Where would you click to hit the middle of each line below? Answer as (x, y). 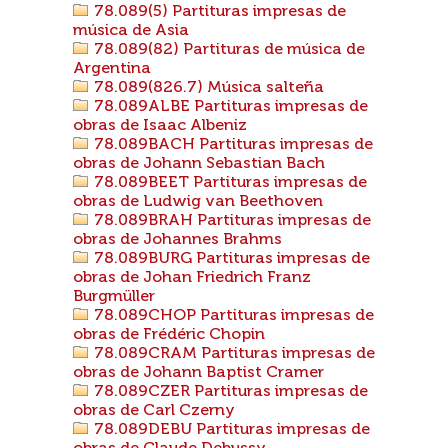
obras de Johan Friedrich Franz (192, 278)
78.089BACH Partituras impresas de (231, 145)
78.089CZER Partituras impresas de (229, 392)
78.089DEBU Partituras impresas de (230, 430)
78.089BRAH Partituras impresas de (230, 221)
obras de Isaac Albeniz (160, 126)
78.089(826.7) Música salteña (207, 88)
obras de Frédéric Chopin (169, 335)
